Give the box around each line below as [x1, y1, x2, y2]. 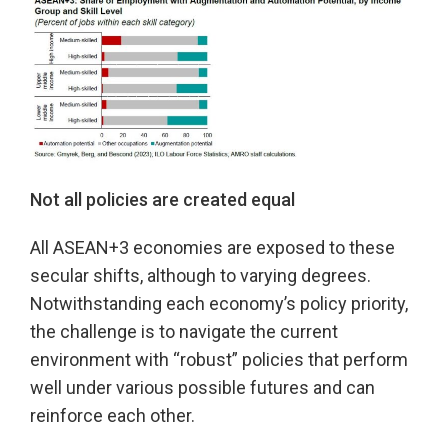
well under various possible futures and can [30, 377, 375, 398]
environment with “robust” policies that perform [30, 349, 408, 370]
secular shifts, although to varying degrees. [30, 265, 371, 286]
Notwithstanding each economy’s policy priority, [30, 293, 408, 314]
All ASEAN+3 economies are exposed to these [30, 237, 395, 258]
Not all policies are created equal [30, 189, 295, 210]
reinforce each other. [30, 405, 195, 426]
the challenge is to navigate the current [30, 321, 338, 342]
